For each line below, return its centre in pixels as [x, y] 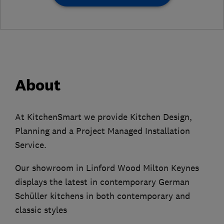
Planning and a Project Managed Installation [102, 131]
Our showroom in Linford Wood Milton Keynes [107, 168]
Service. [31, 145]
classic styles [41, 210]
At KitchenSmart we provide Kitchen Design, [103, 117]
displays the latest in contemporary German [102, 182]
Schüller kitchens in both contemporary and [102, 196]
